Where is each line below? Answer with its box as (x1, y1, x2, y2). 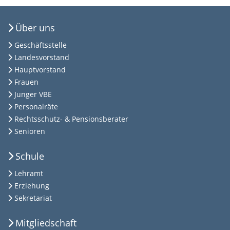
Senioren (14, 126, 45, 137)
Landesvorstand (14, 52, 69, 63)
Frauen (14, 77, 39, 87)
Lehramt (14, 168, 43, 179)
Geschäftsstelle (14, 40, 67, 50)
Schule (15, 150, 44, 163)
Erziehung (14, 181, 49, 191)
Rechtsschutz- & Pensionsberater (14, 114, 128, 124)
